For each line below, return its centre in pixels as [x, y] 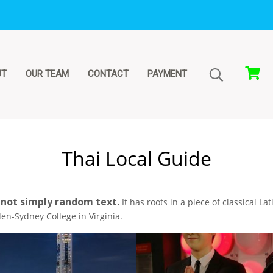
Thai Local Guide [136, 158]
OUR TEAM [47, 74]
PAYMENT [167, 74]
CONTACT [108, 74]
